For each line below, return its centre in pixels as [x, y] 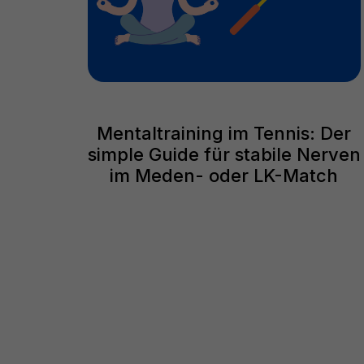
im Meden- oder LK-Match [224, 175]
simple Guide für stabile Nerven [224, 154]
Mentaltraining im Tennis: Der [224, 133]
